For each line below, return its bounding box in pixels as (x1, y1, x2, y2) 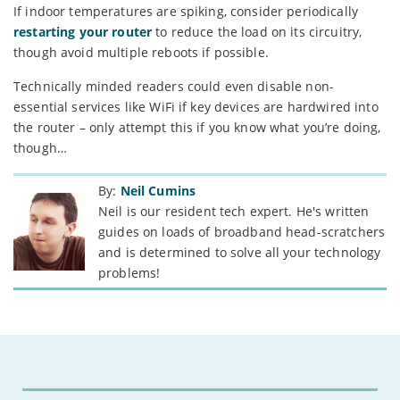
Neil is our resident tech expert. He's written (98, 202, 370, 220)
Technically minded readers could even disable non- (13, 77, 335, 95)
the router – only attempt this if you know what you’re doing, (13, 118, 381, 136)
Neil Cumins (120, 181, 196, 199)
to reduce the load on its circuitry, (152, 22, 362, 40)
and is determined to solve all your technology (98, 243, 381, 261)
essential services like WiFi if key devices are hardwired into (13, 97, 379, 115)
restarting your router (13, 22, 153, 40)
